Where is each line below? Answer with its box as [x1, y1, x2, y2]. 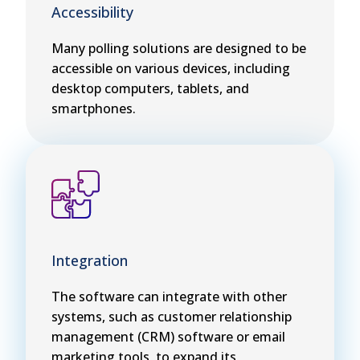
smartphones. [51, 100, 136, 118]
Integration [51, 251, 128, 271]
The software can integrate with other [51, 288, 287, 306]
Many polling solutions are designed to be [51, 39, 306, 58]
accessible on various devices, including [51, 59, 290, 78]
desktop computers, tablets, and [51, 80, 249, 98]
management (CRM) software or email [51, 328, 285, 346]
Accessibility [51, 2, 133, 22]
